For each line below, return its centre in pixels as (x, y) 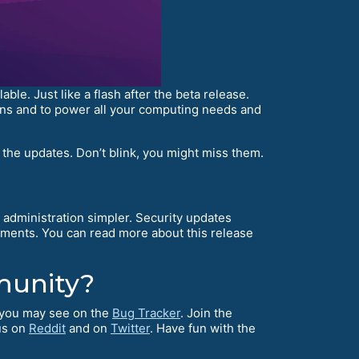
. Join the (206, 313)
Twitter (130, 328)
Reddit (47, 328)
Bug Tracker (146, 313)
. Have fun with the (203, 328)
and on (88, 328)
